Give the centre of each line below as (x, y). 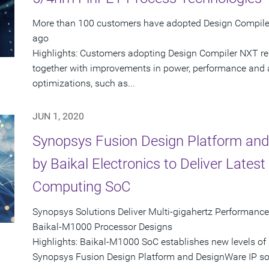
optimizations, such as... (84, 83)
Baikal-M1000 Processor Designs (102, 227)
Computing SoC (82, 187)
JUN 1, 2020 (58, 116)
